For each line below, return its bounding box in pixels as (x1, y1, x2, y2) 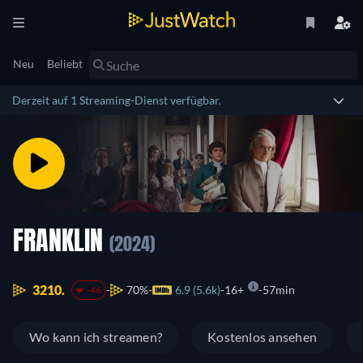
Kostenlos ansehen (207, 329, 318, 345)
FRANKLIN (13, 230, 109, 256)
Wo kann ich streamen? (29, 329, 163, 345)
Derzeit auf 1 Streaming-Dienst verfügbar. (12, 93, 221, 107)
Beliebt (47, 57, 83, 70)
